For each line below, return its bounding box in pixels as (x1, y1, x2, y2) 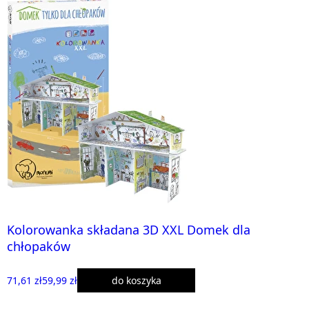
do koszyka (111, 273, 161, 287)
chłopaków (7, 237, 70, 255)
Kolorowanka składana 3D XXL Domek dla (7, 221, 250, 238)
